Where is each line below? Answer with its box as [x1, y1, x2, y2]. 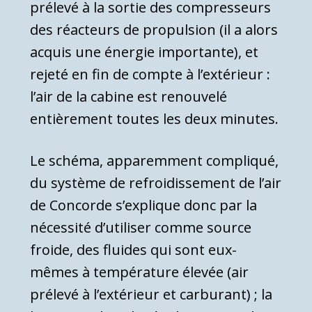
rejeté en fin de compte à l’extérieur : [30, 65, 270, 84]
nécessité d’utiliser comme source [30, 218, 251, 237]
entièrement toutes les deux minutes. [30, 109, 279, 129]
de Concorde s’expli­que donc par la [30, 196, 257, 215]
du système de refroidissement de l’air [30, 173, 281, 193]
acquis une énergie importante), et [30, 42, 258, 62]
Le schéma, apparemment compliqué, [30, 151, 279, 171]
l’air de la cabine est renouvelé [30, 87, 227, 107]
